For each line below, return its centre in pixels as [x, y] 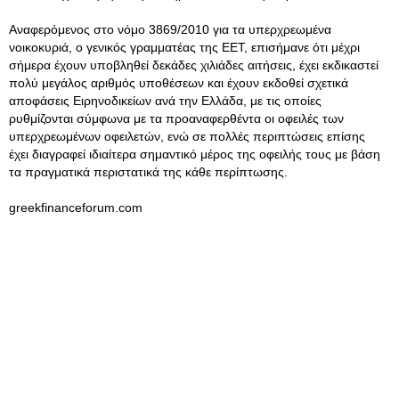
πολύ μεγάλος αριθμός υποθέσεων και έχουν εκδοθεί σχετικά [179, 83]
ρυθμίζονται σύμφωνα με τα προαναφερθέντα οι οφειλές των [176, 118]
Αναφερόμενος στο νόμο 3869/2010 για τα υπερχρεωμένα [170, 29]
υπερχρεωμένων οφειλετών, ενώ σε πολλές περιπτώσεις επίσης [187, 136]
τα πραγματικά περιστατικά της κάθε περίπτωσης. [148, 172]
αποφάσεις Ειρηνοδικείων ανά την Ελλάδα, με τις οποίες [165, 101]
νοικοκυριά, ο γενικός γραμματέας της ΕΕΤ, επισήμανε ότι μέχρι [184, 47]
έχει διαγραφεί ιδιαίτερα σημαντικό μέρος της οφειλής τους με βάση [195, 154]
